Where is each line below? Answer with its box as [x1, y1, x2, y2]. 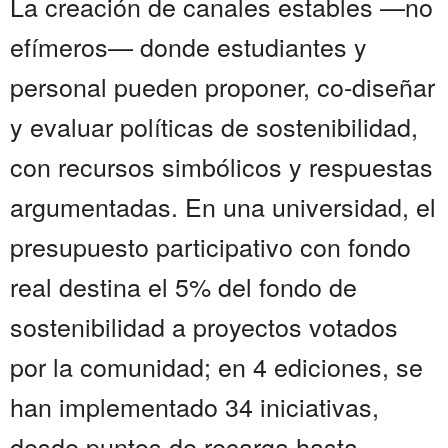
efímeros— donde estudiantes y [10, 28, 367, 65]
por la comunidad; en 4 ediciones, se [10, 348, 423, 385]
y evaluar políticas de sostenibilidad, [10, 108, 418, 145]
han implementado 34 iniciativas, [10, 388, 379, 425]
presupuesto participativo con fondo [10, 228, 411, 265]
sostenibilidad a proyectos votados [10, 308, 398, 345]
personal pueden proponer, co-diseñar [10, 68, 435, 105]
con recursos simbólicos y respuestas [10, 148, 433, 185]
